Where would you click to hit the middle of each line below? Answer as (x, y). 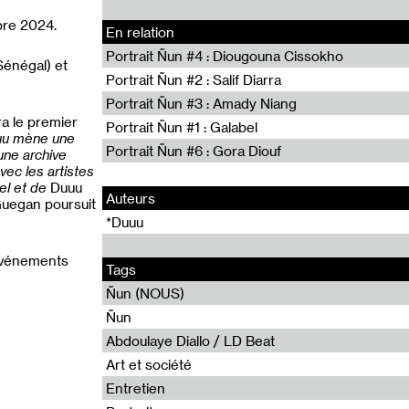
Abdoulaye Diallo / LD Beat (190, 341)
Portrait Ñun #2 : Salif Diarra (194, 79)
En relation (140, 32)
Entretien (136, 388)
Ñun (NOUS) (145, 293)
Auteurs (131, 198)
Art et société (149, 364)
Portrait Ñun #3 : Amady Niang (201, 103)
